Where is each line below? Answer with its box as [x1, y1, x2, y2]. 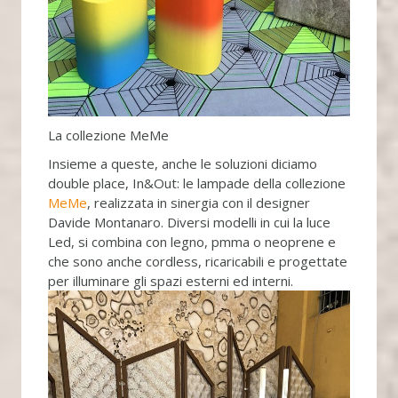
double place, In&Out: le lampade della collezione [47, 173, 346, 192]
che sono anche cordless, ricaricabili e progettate [47, 251, 347, 270]
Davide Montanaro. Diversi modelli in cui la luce [47, 212, 330, 231]
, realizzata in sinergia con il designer [86, 193, 310, 211]
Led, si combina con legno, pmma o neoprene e [47, 232, 336, 251]
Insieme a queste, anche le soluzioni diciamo [47, 154, 317, 172]
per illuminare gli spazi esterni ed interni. [47, 271, 293, 290]
